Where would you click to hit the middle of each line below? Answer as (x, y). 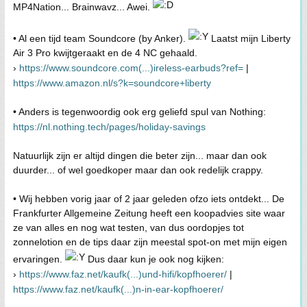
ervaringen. (39, 259)
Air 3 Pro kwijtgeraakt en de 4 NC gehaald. (105, 52)
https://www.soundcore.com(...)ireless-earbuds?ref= (131, 67)
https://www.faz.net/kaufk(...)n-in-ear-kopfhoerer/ (118, 289)
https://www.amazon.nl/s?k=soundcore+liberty (112, 83)
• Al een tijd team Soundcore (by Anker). (101, 38)
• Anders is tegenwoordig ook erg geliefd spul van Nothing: (139, 111)
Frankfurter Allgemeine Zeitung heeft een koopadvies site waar (149, 213)
